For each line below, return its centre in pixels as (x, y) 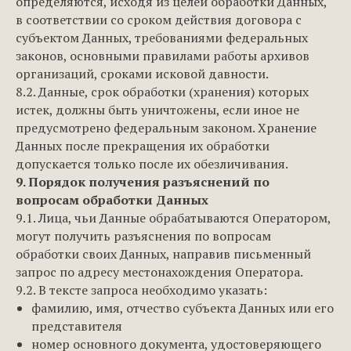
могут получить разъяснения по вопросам (143, 236)
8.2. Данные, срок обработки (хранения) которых (162, 92)
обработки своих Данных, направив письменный (163, 254)
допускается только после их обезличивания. (152, 164)
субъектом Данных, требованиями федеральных (162, 38)
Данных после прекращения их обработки (143, 146)
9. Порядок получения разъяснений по (143, 182)
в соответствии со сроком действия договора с (159, 20)
